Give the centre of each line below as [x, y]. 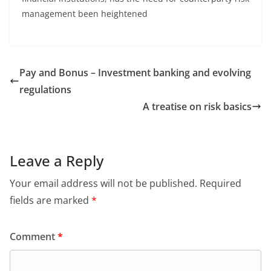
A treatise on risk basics [197, 106]
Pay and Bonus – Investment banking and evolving [135, 73]
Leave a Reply [57, 161]
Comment [34, 237]
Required [220, 183]
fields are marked [51, 200]
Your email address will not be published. [103, 183]
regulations [45, 90]
